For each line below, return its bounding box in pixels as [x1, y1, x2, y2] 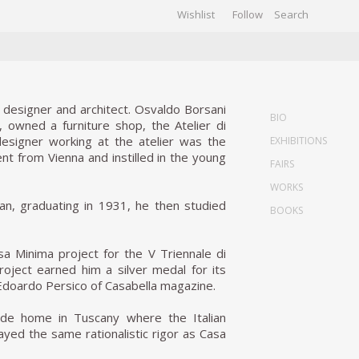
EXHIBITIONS [270, 134, 327, 147]
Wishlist [177, 7, 215, 22]
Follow [232, 7, 263, 22]
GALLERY [57, 26, 98, 41]
